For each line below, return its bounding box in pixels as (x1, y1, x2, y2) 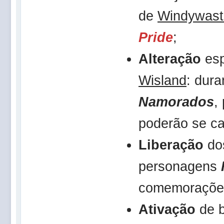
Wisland (138, 72, 186, 88)
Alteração (138, 51, 201, 66)
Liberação (138, 137, 203, 152)
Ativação (138, 201, 195, 217)
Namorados (138, 94, 214, 109)
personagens (138, 158, 221, 174)
